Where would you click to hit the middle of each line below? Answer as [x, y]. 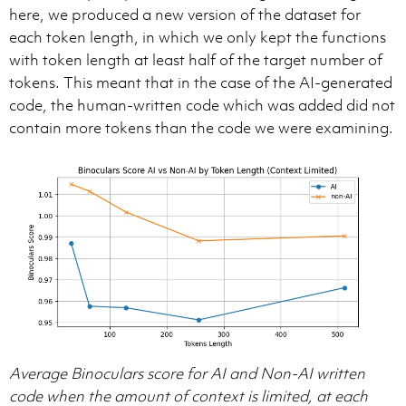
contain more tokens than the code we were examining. [201, 127]
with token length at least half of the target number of [196, 59]
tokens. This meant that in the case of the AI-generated [201, 82]
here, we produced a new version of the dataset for [185, 14]
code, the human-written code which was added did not [202, 105]
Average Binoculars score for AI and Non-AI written [187, 373]
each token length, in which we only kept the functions [198, 37]
